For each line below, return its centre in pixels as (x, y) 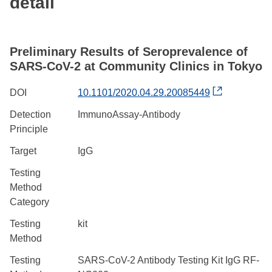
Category (29, 202)
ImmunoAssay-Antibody (129, 114)
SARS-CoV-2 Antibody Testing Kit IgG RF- (168, 260)
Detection (30, 114)
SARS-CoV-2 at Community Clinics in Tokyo (136, 66)
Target (23, 151)
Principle (29, 129)
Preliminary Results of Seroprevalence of (129, 51)
